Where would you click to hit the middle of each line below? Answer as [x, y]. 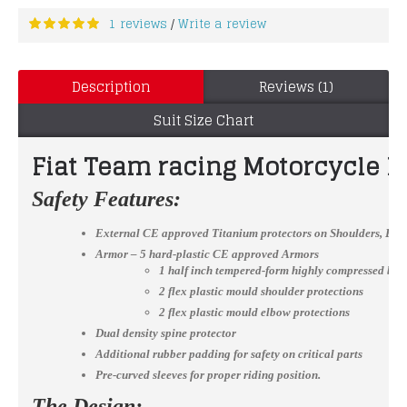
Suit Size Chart [203, 120]
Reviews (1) [296, 86]
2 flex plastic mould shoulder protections [261, 291]
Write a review [222, 24]
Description [111, 86]
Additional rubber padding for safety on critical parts [229, 353]
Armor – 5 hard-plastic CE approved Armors [207, 253]
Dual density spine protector [166, 333]
